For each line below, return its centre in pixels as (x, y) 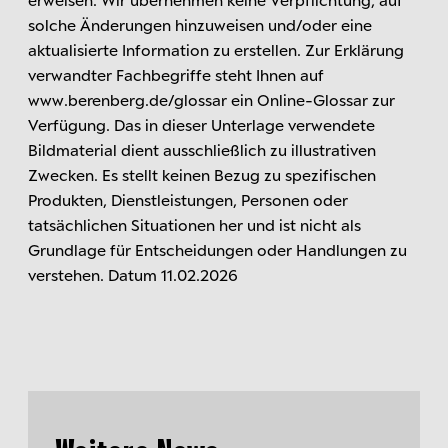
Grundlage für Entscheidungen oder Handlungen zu (217, 249)
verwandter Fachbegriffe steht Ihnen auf (176, 74)
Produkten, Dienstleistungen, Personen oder (188, 199)
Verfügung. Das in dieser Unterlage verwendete (201, 124)
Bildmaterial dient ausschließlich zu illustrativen (202, 149)
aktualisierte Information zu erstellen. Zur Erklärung (216, 49)
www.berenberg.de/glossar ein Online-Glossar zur (211, 99)
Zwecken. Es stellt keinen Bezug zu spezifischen (202, 174)
